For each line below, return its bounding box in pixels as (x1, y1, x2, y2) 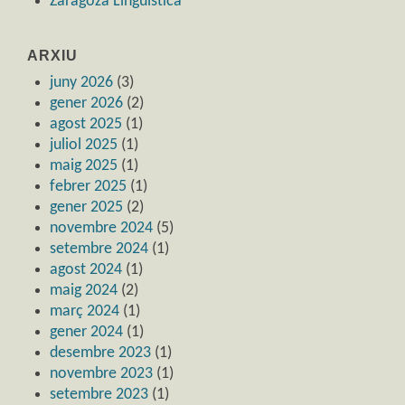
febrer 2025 (50, 178, 127, 196)
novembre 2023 (50, 365, 153, 383)
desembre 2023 (50, 344, 151, 363)
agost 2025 (50, 116, 122, 134)
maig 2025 (50, 157, 118, 175)
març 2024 (50, 303, 119, 321)
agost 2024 (50, 261, 122, 279)
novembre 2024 (50, 220, 153, 238)
